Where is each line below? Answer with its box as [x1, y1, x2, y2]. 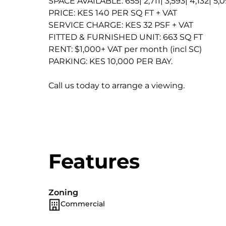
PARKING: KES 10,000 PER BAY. [48, 56, 173, 66]
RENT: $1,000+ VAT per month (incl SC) [48, 44, 202, 54]
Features [48, 149, 140, 174]
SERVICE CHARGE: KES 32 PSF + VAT [48, 20, 193, 30]
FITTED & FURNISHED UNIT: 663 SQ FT [48, 32, 203, 42]
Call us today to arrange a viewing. [48, 81, 185, 90]
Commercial [61, 199, 105, 208]
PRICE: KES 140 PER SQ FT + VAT [48, 8, 177, 18]
